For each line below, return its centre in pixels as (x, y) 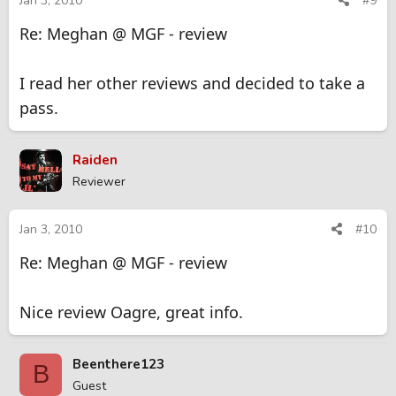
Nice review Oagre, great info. (131, 312)
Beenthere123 (118, 364)
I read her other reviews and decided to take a (192, 84)
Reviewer (99, 182)
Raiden (95, 160)
